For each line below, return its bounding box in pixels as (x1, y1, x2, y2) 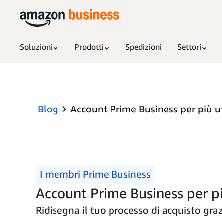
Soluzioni (20, 42, 53, 52)
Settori (177, 42, 201, 52)
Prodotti (74, 42, 104, 52)
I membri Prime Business (40, 168, 151, 180)
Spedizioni (125, 42, 162, 52)
